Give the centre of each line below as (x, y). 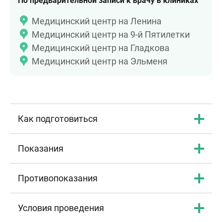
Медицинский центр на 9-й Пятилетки (111, 34)
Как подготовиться (58, 119)
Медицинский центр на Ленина (97, 21)
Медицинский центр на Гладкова (101, 48)
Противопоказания (58, 178)
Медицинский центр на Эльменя (100, 61)
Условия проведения (61, 208)
